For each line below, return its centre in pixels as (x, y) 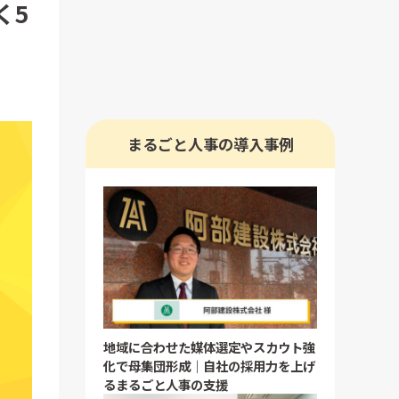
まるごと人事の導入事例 (210, 144)
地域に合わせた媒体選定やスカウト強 (209, 347)
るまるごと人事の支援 (166, 385)
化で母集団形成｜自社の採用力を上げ (209, 366)
